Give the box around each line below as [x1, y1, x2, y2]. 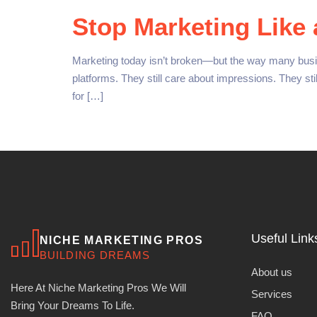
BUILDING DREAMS [40, 249, 151, 261]
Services [251, 288, 292, 300]
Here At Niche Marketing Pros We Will [11, 282, 186, 294]
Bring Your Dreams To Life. [11, 299, 140, 311]
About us [251, 266, 292, 278]
